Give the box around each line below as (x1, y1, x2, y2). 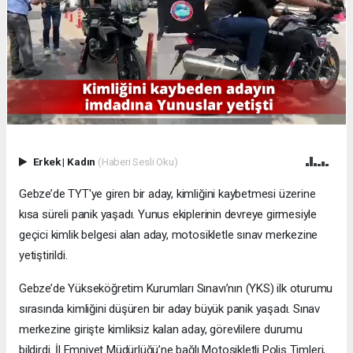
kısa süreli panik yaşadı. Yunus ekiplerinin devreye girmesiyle (19, 206, 318, 221)
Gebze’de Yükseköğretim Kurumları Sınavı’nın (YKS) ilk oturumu (19, 281, 333, 295)
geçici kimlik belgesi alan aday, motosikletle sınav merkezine (19, 227, 318, 242)
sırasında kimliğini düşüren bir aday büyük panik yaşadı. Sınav (19, 301, 321, 316)
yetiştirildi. (19, 247, 68, 262)
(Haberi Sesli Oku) (97, 154, 178, 168)
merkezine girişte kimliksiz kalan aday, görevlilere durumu (19, 321, 303, 336)
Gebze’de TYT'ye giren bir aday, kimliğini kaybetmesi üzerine (19, 186, 316, 201)
